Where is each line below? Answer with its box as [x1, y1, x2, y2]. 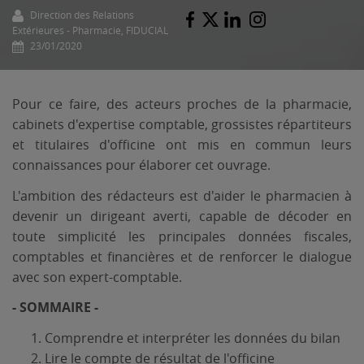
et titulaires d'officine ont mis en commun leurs [12, 135, 352, 154]
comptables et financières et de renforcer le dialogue [12, 247, 352, 266]
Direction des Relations [28, 7, 134, 21]
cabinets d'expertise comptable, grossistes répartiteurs [12, 115, 352, 133]
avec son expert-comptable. [12, 267, 182, 286]
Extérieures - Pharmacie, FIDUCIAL [12, 23, 168, 37]
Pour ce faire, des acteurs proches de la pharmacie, [12, 94, 352, 113]
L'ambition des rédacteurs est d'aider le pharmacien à [12, 186, 352, 205]
